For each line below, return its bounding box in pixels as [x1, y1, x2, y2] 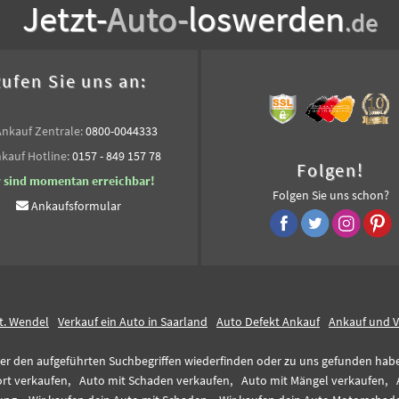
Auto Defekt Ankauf [216, 313, 320, 330]
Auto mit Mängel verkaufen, [241, 372, 387, 388]
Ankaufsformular [31, 198, 121, 214]
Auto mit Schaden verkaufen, [79, 372, 232, 388]
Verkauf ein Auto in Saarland [58, 313, 208, 330]
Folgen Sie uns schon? [272, 187, 389, 203]
